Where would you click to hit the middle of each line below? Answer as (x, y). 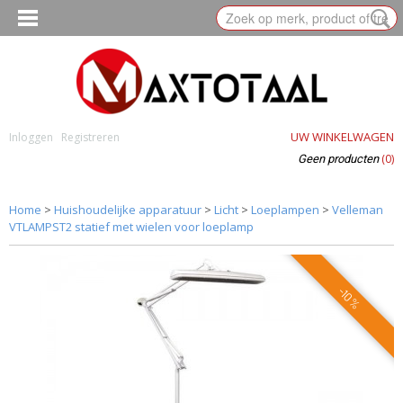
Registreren (90, 137)
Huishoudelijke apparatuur (128, 210)
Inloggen (31, 137)
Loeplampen (285, 210)
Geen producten (340, 159)
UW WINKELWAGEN (342, 137)
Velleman (358, 210)
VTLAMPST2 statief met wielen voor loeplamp (131, 227)
